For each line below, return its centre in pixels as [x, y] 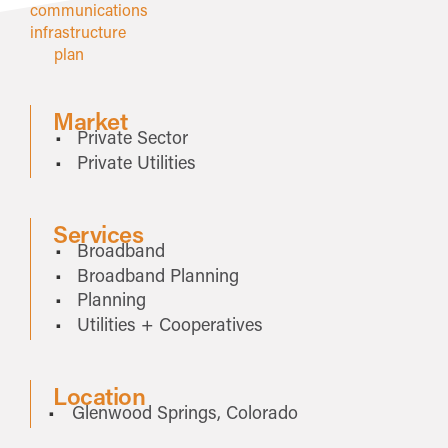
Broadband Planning [157, 274]
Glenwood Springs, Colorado [185, 412]
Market [90, 120]
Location [99, 396]
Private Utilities [136, 161]
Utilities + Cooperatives [169, 324]
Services [98, 233]
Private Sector [132, 137]
